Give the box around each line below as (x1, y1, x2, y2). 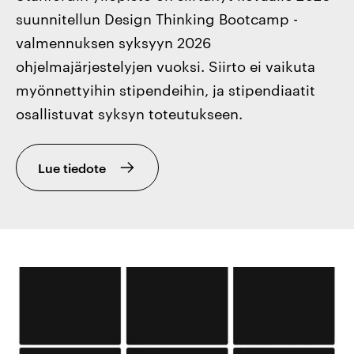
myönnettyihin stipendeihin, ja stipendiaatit (16, 78, 316, 99)
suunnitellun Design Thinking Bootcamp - (16, 7, 299, 28)
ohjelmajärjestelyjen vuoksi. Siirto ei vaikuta (16, 55, 316, 75)
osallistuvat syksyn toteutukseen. (16, 102, 243, 122)
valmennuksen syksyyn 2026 (16, 31, 212, 51)
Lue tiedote (38, 158, 107, 176)
